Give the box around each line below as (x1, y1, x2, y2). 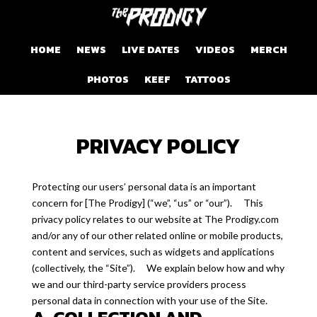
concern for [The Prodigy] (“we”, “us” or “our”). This (31, 197, 263, 209)
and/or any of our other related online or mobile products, (31, 229, 283, 241)
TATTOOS (185, 72, 231, 87)
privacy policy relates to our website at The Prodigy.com (31, 213, 279, 225)
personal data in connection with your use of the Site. (31, 294, 267, 306)
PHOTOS (86, 72, 129, 87)
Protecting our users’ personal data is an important (31, 180, 256, 192)
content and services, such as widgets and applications (31, 246, 275, 258)
